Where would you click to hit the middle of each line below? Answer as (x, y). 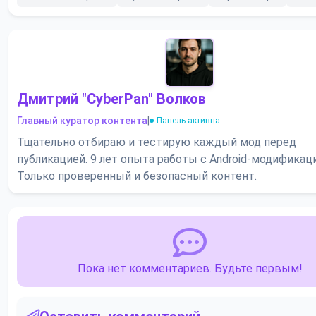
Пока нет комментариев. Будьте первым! (190, 269)
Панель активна (188, 120)
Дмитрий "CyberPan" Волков (111, 99)
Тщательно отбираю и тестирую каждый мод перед (157, 142)
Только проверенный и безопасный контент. (137, 176)
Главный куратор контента (82, 121)
